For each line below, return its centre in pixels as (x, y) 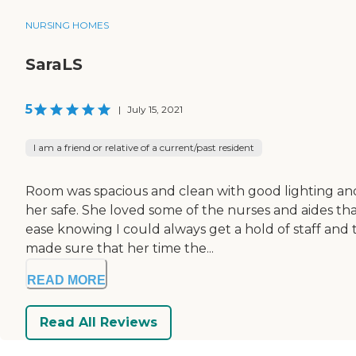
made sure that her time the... (120, 248)
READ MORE (66, 280)
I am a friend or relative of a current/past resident (144, 147)
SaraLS (54, 64)
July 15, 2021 (155, 109)
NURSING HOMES (67, 25)
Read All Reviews (99, 323)
